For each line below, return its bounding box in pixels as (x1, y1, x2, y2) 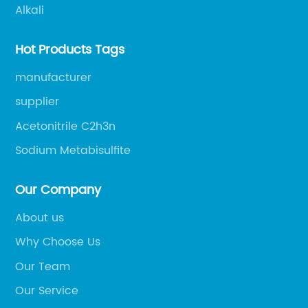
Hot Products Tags (15, 39, 125, 60)
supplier (15, 93, 60, 111)
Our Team (15, 257, 71, 276)
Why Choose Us (15, 233, 101, 251)
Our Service (15, 282, 79, 300)
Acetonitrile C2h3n (15, 117, 116, 135)
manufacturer (15, 68, 92, 87)
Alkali (15, 1, 45, 19)
